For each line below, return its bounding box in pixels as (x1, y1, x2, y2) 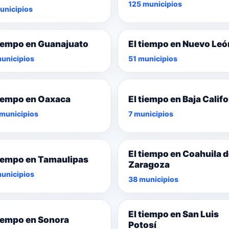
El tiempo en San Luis (128, 209, 219, 220)
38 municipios (128, 175, 178, 184)
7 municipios (128, 109, 173, 118)
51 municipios (128, 54, 177, 63)
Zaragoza (128, 159, 170, 170)
